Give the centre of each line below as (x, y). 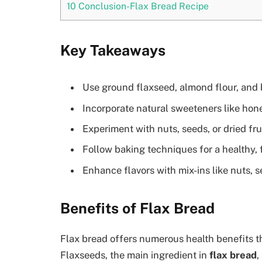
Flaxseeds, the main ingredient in (135, 255)
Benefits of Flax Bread (137, 208)
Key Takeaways (113, 51)
